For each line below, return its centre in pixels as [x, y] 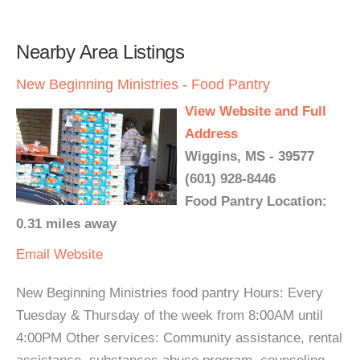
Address [211, 133]
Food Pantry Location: [256, 201]
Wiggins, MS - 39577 [250, 156]
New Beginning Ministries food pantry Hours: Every [170, 292]
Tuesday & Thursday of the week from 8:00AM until [170, 315]
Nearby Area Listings [100, 51]
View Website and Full [256, 111]
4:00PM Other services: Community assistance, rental [179, 337]
